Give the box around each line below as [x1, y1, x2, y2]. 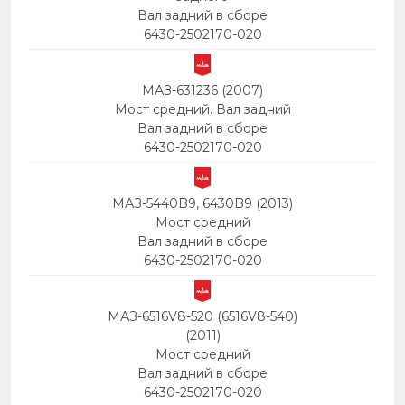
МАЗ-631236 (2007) [142, 82, 263, 99]
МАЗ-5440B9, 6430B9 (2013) [112, 195, 293, 212]
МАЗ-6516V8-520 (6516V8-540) [108, 308, 297, 325]
